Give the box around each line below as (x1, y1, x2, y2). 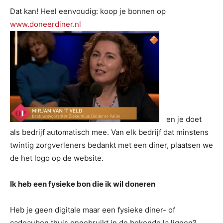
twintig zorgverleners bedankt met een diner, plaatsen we (10, 140, 213, 150)
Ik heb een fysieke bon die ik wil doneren (10, 179, 155, 189)
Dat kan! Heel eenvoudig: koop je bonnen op (10, 6, 166, 16)
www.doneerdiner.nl (10, 19, 81, 29)
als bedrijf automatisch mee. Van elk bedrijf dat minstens (10, 127, 209, 137)
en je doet (164, 114, 202, 124)
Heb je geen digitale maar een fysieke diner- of (10, 205, 175, 215)
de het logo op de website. (10, 153, 104, 163)
